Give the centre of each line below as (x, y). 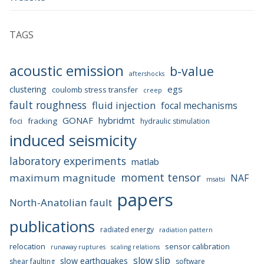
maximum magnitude (62, 178)
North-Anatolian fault (61, 203)
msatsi (216, 179)
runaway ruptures (78, 247)
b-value (192, 71)
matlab (145, 162)
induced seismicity (73, 141)
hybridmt (117, 121)
